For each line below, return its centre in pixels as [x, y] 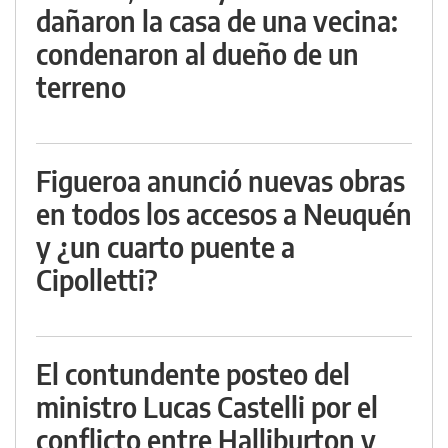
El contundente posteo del [193, 373]
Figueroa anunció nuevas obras [220, 180]
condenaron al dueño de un [197, 53]
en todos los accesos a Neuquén [224, 213]
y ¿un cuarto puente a [165, 246]
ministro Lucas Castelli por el [207, 406]
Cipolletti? [97, 279]
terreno [81, 86]
